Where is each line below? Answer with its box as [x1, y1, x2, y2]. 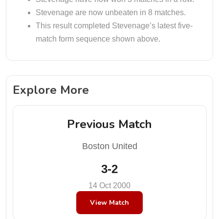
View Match [90, 197, 129, 207]
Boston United [82, 141, 137, 151]
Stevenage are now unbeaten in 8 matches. [36, 8, 186, 17]
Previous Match [67, 116, 152, 132]
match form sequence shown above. [36, 35, 160, 43]
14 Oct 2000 [88, 181, 131, 190]
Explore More [12, 82, 89, 98]
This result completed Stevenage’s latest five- [36, 22, 193, 30]
